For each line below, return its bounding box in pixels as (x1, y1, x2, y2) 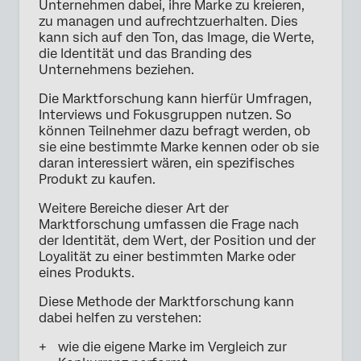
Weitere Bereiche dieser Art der (39, 201, 229, 217)
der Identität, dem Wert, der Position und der (39, 233, 316, 249)
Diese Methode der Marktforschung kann (39, 294, 294, 310)
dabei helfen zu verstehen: (39, 310, 201, 326)
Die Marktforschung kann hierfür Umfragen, (39, 91, 312, 107)
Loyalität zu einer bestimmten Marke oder (39, 249, 296, 265)
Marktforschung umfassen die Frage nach (39, 217, 299, 233)
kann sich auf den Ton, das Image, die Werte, (39, 30, 314, 46)
